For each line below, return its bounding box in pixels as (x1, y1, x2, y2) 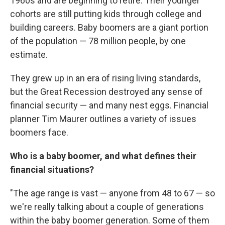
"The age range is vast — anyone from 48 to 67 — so (10, 188, 215, 199)
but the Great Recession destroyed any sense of (10, 86, 203, 97)
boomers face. (10, 127, 68, 138)
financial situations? (10, 164, 94, 175)
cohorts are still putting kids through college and (10, 9, 201, 20)
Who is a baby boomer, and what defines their (10, 151, 196, 162)
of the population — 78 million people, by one (10, 36, 186, 47)
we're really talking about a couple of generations (10, 201, 204, 212)
